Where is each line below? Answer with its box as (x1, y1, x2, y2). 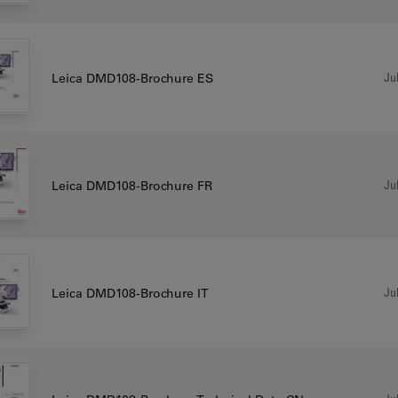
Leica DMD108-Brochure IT (51, 284, 209, 301)
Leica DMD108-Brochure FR (51, 177, 212, 194)
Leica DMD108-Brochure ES (51, 69, 213, 86)
